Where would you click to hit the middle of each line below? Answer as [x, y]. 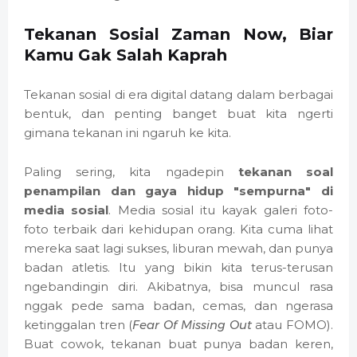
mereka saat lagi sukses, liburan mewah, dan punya [178, 249]
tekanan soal [286, 172]
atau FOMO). [292, 325]
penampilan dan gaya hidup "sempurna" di [178, 191]
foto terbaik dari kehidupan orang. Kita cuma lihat [178, 229]
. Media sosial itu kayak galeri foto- [221, 210]
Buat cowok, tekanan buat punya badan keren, [178, 344]
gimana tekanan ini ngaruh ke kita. [127, 133]
